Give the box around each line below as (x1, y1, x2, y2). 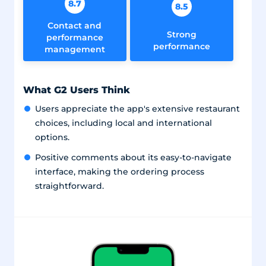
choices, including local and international (34, 118, 212, 128)
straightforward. (34, 181, 104, 191)
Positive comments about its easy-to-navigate (34, 153, 232, 163)
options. (34, 132, 69, 142)
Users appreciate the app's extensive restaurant (34, 104, 240, 114)
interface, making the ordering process (34, 167, 204, 177)
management (44, 44, 105, 55)
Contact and (47, 20, 102, 31)
